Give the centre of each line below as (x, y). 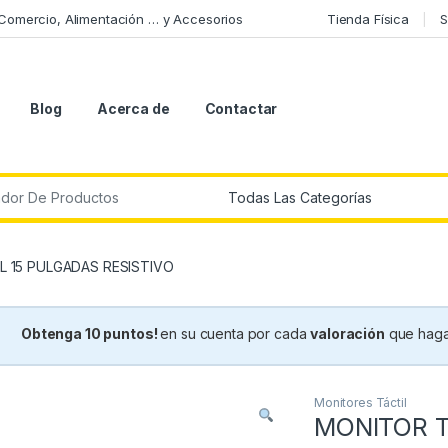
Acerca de (133, 109)
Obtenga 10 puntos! (91, 334)
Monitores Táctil (360, 403)
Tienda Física (368, 18)
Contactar (241, 109)
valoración (347, 334)
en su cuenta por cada (235, 334)
